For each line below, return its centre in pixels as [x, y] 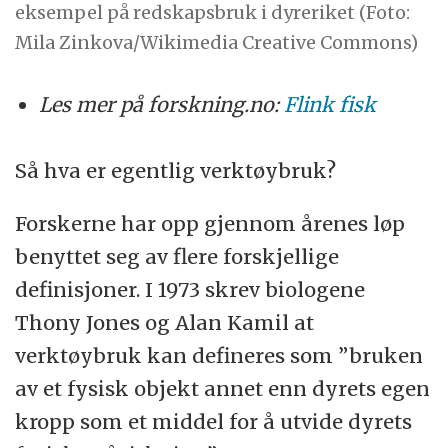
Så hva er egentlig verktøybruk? [176, 171]
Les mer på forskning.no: [162, 105]
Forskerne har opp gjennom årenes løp [210, 224]
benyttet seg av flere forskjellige [177, 257]
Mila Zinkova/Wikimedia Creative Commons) [217, 42]
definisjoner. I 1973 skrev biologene [190, 290]
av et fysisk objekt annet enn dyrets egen [223, 389]
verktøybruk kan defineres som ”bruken [219, 356]
